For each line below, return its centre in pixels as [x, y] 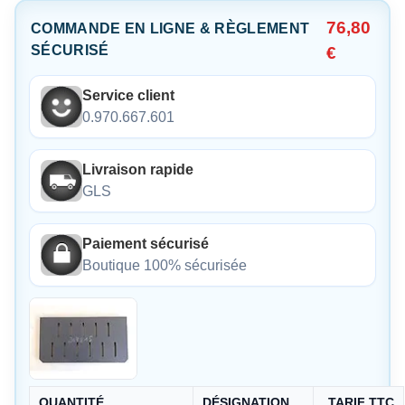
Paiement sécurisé [146, 244]
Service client [128, 96]
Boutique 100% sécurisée [165, 266]
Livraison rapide [138, 170]
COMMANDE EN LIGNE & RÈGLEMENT [170, 29]
